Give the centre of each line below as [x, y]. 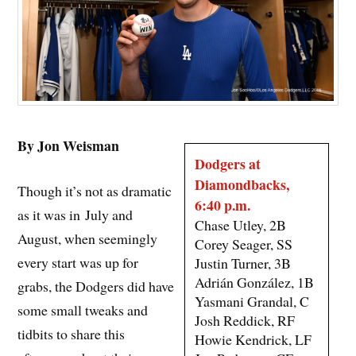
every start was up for [78, 262]
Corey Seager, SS [244, 244]
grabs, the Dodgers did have [96, 286]
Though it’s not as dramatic [95, 190]
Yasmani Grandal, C [252, 301]
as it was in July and [75, 214]
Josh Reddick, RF [245, 320]
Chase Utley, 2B [241, 224]
